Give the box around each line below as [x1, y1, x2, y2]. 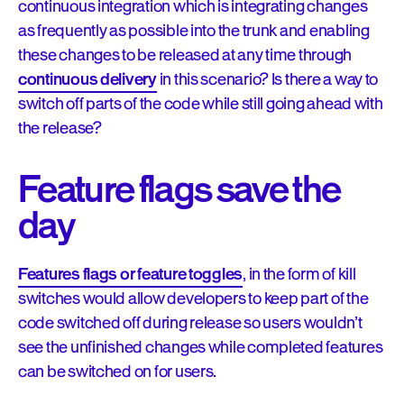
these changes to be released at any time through [18, 43, 353, 67]
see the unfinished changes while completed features [18, 335, 383, 359]
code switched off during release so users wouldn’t [18, 311, 363, 335]
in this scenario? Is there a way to [156, 68, 379, 91]
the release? [18, 116, 102, 140]
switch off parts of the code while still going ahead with [18, 92, 383, 115]
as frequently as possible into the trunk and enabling [18, 19, 370, 42]
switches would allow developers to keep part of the [18, 287, 369, 310]
